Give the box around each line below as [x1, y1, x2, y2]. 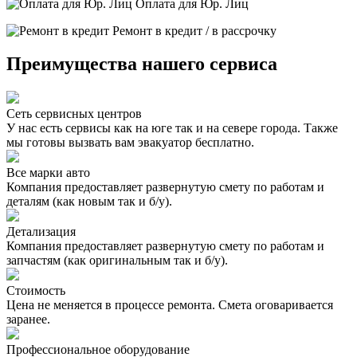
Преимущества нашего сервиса [6, 53, 277, 75]
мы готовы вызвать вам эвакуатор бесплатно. [6, 135, 254, 150]
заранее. [6, 312, 50, 327]
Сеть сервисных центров [6, 107, 142, 121]
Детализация [6, 225, 76, 239]
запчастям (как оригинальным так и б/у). [6, 253, 228, 268]
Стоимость [6, 284, 65, 298]
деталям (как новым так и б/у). [6, 194, 172, 209]
